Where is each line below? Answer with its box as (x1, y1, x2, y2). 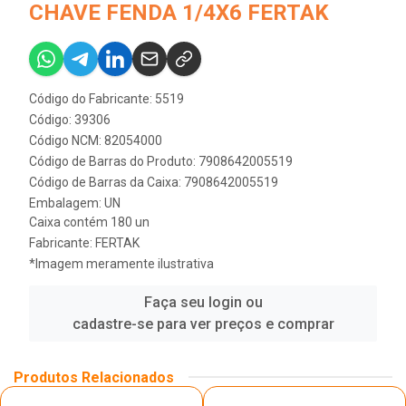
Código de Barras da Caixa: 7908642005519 (29, 174, 278, 189)
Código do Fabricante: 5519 (29, 91, 184, 106)
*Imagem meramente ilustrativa (29, 256, 214, 271)
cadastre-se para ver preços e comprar (72, 314, 334, 333)
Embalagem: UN (29, 195, 121, 210)
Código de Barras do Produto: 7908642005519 (29, 153, 293, 169)
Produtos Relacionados (14, 368, 174, 386)
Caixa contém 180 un (29, 214, 150, 229)
